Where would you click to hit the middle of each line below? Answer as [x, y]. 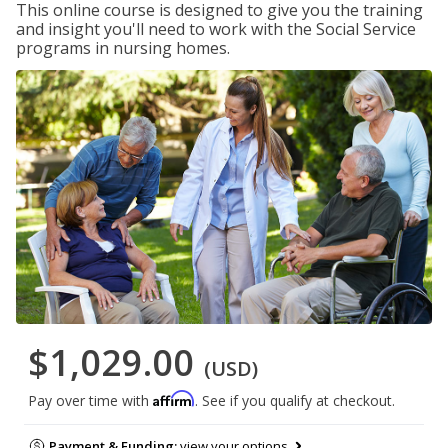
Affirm [174, 399]
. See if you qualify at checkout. [295, 401]
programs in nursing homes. [123, 48]
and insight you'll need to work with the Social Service [216, 29]
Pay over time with [90, 401]
